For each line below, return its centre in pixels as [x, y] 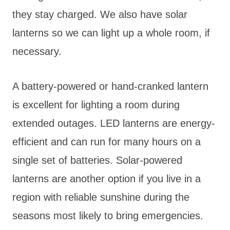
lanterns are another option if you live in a [107, 178]
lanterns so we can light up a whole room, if [111, 33]
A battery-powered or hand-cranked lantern [110, 86]
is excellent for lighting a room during [96, 104]
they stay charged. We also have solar [100, 14]
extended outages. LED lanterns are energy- [114, 123]
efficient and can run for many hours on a [107, 141]
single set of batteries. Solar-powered [97, 160]
